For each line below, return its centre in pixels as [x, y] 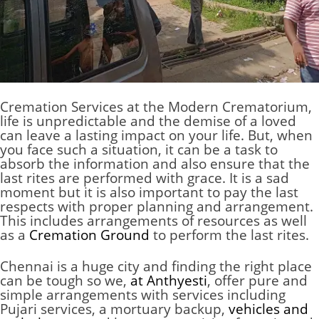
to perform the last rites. [229, 235]
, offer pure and [257, 281]
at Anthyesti [169, 281]
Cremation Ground [89, 235]
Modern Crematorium [238, 107]
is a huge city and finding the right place [184, 266]
